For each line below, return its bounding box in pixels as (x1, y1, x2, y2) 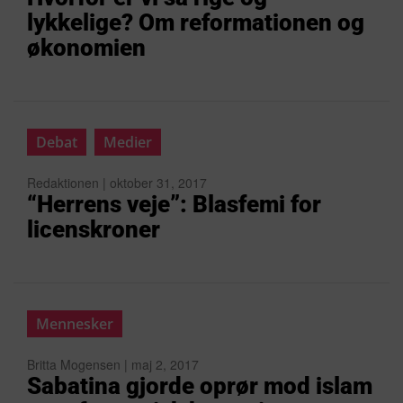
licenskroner (27, 216, 160, 243)
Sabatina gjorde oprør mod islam (27, 372, 372, 399)
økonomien (27, 34, 146, 61)
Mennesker (36, 314, 113, 334)
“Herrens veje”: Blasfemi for (27, 191, 321, 218)
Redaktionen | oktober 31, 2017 (27, 174, 207, 192)
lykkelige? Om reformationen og (27, 9, 364, 36)
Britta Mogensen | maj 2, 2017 (27, 355, 199, 373)
